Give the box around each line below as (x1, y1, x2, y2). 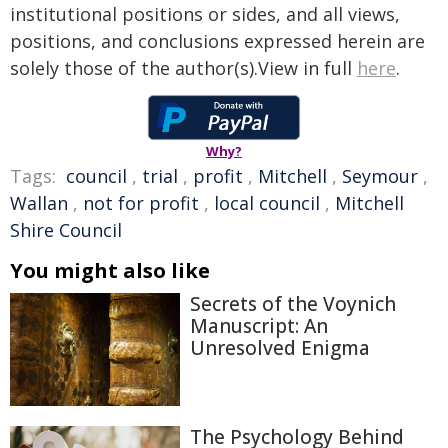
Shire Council (10, 218, 122, 242)
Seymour (342, 164, 418, 188)
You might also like (10, 257, 210, 284)
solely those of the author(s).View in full (10, 56, 357, 80)
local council (214, 191, 320, 215)
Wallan (10, 191, 68, 215)
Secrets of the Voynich (190, 291, 396, 317)
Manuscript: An (190, 313, 328, 339)
